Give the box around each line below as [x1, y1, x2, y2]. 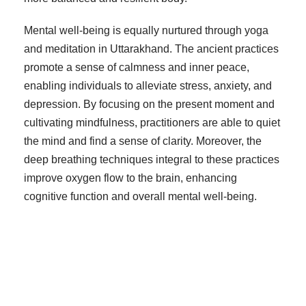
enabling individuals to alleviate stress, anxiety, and [24, 80, 272, 92]
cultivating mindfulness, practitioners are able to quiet [24, 117, 280, 129]
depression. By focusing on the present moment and [24, 98, 275, 111]
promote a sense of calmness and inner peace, [24, 61, 249, 74]
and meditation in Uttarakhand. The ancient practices [24, 43, 279, 55]
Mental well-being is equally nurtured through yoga [24, 25, 268, 37]
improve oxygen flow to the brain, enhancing [24, 172, 237, 184]
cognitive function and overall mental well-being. [24, 191, 257, 203]
